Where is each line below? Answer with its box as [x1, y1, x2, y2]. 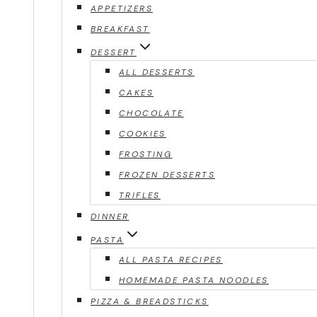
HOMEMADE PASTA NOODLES [119, 275, 269, 286]
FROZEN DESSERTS [119, 169, 215, 180]
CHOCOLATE [119, 108, 184, 119]
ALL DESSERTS [119, 67, 195, 78]
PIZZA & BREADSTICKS [91, 296, 209, 307]
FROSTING [119, 149, 173, 160]
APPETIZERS [91, 3, 153, 14]
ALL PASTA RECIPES [119, 254, 223, 265]
